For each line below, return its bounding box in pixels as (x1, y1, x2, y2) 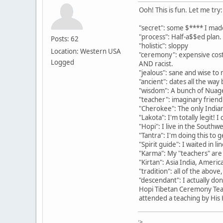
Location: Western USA (51, 46, 121, 56)
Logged (51, 57, 74, 67)
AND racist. (139, 59, 173, 68)
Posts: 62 (51, 34, 79, 43)
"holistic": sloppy (139, 41, 188, 50)
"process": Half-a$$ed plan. (139, 32, 222, 41)
